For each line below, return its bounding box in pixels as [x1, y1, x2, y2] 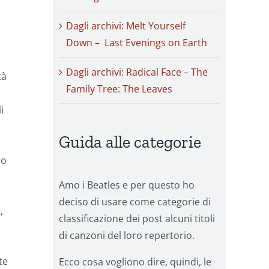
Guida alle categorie [59, 132, 201, 153]
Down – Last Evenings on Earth [66, 36, 207, 50]
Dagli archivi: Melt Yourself [66, 19, 186, 33]
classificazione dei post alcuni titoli [59, 211, 215, 225]
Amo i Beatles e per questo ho [59, 178, 195, 192]
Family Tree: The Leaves [66, 82, 172, 96]
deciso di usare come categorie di [59, 195, 211, 208]
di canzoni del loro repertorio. [59, 228, 195, 242]
